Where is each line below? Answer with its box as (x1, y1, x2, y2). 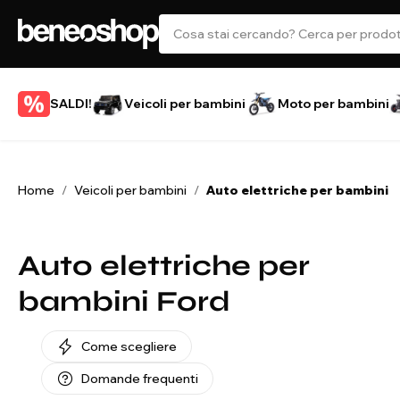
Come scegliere (81, 338, 177, 354)
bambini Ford (18, 284, 230, 319)
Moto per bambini (278, 96, 389, 112)
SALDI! (50, 96, 92, 112)
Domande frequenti (81, 371, 198, 387)
